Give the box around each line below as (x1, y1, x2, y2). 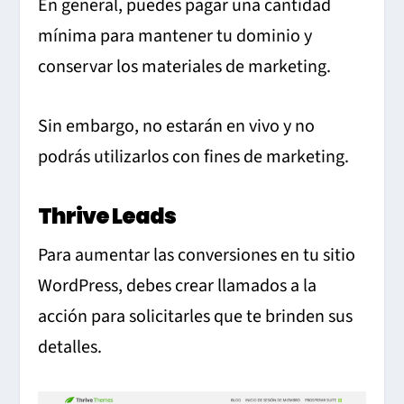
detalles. (38, 334, 103, 360)
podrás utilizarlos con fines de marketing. (38, 143, 350, 170)
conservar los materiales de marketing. (38, 53, 332, 79)
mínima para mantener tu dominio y (38, 23, 313, 49)
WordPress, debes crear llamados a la (38, 272, 317, 298)
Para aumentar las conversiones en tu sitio (38, 242, 356, 268)
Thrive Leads (38, 200, 177, 231)
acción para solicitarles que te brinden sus (38, 303, 353, 329)
